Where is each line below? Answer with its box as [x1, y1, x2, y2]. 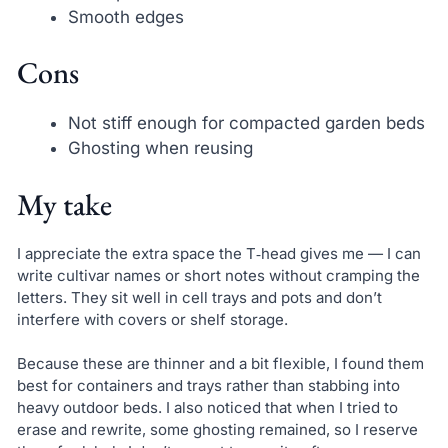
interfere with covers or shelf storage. [16, 309, 288, 329]
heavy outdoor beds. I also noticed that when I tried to [16, 398, 398, 418]
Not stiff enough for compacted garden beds [67, 113, 425, 133]
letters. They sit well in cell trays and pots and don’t [16, 287, 382, 307]
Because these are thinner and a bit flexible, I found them [16, 354, 424, 374]
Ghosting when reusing [67, 138, 253, 158]
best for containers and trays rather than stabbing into [16, 376, 400, 396]
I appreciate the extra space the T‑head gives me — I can [16, 243, 421, 263]
